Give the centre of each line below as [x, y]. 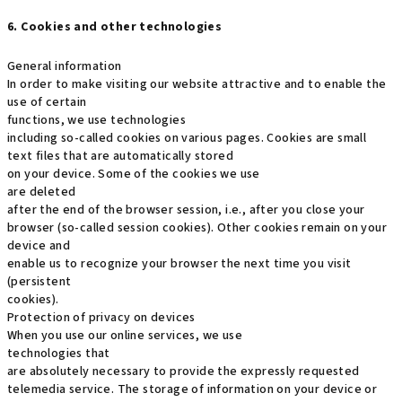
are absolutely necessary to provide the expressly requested [184, 371]
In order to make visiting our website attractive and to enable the [197, 84]
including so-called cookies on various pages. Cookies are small [187, 138]
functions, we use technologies [96, 120]
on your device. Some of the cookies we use [134, 174]
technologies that [59, 354]
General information [65, 66]
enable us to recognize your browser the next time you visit [179, 264]
